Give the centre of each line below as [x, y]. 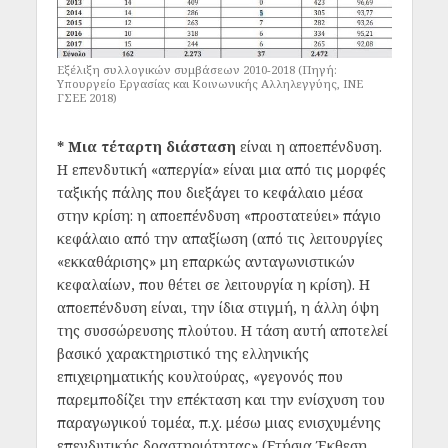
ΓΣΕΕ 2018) [86, 98]
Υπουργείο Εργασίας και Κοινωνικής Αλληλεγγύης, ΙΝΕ [209, 84]
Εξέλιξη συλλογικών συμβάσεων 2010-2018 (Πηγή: [196, 70]
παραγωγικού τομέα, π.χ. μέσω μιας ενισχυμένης [218, 423]
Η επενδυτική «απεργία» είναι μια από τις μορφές [221, 170]
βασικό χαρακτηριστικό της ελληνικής [182, 354]
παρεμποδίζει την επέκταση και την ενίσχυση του [220, 400]
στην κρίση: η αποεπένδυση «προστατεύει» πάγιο [218, 216]
